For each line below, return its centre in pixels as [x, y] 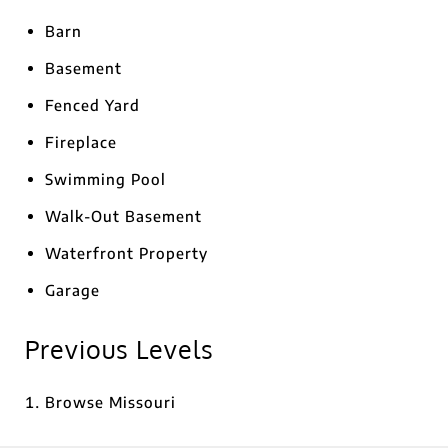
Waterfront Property [126, 253]
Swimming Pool [105, 179]
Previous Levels [119, 349]
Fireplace [81, 142]
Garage [72, 290]
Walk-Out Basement [123, 216]
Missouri [142, 402]
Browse [77, 402]
